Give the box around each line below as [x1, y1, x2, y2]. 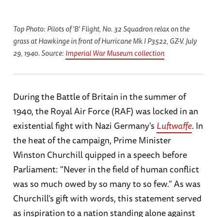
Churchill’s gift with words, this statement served [13, 191, 201, 205]
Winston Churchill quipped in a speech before [13, 148, 187, 162]
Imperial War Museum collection [65, 47, 164, 59]
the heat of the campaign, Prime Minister [13, 133, 171, 147]
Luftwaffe [156, 119, 192, 133]
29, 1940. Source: [13, 47, 65, 59]
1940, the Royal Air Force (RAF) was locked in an [13, 104, 198, 118]
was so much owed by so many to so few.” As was [13, 177, 201, 191]
